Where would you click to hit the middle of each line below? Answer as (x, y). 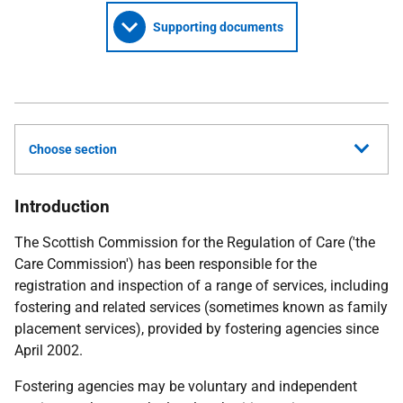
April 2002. (49, 350)
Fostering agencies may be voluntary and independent (186, 386)
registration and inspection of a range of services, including (201, 286)
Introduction (62, 206)
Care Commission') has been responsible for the (166, 264)
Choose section (73, 149)
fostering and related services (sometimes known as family (201, 307)
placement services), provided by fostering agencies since (197, 329)
